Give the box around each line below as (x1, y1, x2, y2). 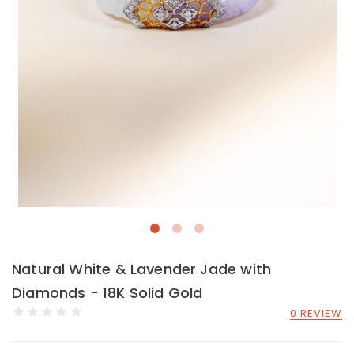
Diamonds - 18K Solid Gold (12, 283, 203, 303)
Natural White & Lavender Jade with (12, 259, 272, 279)
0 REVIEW (289, 305, 342, 321)
